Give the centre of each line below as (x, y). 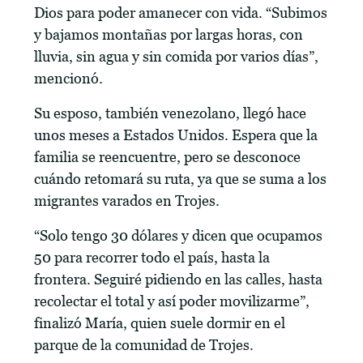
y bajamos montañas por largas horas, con (169, 34)
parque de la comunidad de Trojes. (144, 345)
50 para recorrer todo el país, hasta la (152, 257)
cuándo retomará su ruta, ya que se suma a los (181, 179)
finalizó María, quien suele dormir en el (160, 323)
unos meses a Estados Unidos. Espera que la (176, 135)
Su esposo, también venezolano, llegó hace (171, 113)
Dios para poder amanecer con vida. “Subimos (181, 13)
